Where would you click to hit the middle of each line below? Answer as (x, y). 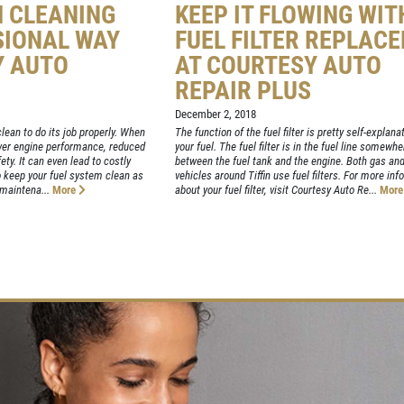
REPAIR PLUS (243, 91)
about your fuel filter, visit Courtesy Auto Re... (275, 190)
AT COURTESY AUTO (278, 66)
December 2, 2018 (215, 115)
